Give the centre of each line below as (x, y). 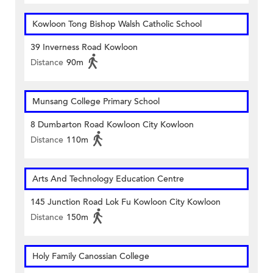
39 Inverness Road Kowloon (84, 48)
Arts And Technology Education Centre (108, 179)
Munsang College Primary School (96, 102)
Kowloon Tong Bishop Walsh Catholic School (117, 24)
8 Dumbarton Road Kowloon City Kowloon (112, 125)
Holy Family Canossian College (91, 257)
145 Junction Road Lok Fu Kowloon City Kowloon (126, 202)
